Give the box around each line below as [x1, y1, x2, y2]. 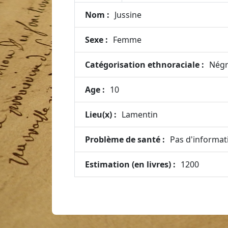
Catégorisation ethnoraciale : [85, 59, 204, 70]
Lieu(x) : [85, 109, 117, 120]
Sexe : [85, 34, 108, 45]
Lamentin [122, 109, 158, 120]
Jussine [115, 9, 141, 20]
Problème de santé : [85, 134, 165, 145]
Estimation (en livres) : [85, 159, 176, 170]
